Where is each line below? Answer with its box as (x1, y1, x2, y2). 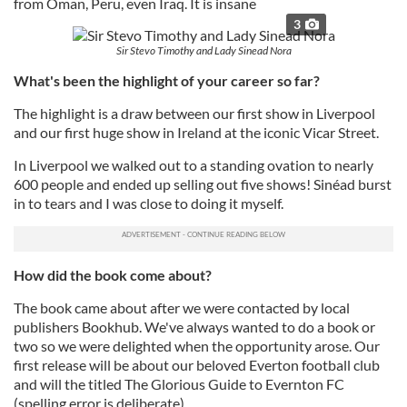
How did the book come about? (14, 266, 212, 283)
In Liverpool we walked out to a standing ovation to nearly (14, 156, 373, 174)
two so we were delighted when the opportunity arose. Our (14, 337, 380, 354)
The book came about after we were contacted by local (14, 299, 350, 316)
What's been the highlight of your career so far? (14, 72, 320, 89)
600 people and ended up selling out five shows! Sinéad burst (14, 175, 392, 193)
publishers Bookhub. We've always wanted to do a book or (14, 318, 375, 335)
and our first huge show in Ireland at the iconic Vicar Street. (14, 124, 379, 141)
